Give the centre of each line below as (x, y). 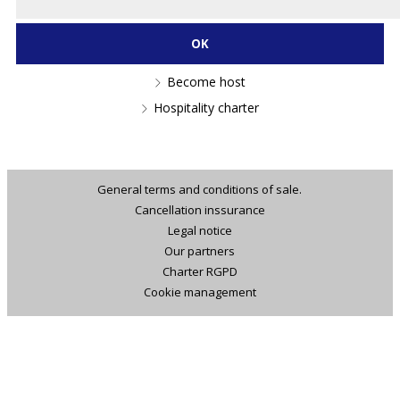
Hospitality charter (207, 108)
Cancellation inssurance (200, 210)
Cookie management (200, 292)
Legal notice (200, 231)
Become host (207, 82)
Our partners (200, 251)
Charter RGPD (200, 272)
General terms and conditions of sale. (200, 190)
